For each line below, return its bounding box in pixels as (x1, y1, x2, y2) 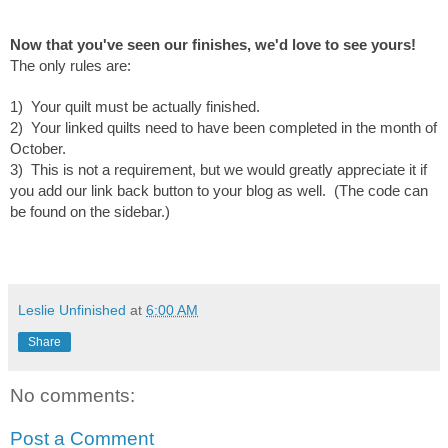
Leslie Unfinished (18, 301, 126, 318)
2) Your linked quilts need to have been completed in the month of (10, 118, 437, 136)
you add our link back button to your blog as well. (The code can (10, 181, 428, 199)
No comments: (10, 384, 135, 406)
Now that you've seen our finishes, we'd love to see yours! (10, 35, 420, 53)
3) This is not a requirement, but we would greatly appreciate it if (10, 160, 427, 178)
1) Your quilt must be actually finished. (10, 97, 264, 115)
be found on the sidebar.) (10, 202, 170, 220)
